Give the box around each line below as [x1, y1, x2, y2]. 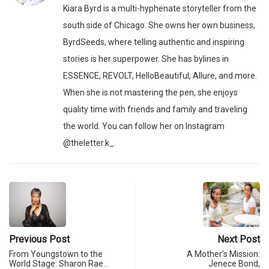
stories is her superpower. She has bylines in [63, 54, 229, 64]
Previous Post [9, 234, 70, 246]
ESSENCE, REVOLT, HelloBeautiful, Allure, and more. [63, 71, 257, 81]
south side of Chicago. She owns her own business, [63, 20, 255, 31]
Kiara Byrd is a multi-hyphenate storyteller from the [63, 4, 256, 14]
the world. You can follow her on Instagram [63, 121, 225, 131]
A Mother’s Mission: [187, 249, 260, 259]
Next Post [217, 234, 260, 246]
